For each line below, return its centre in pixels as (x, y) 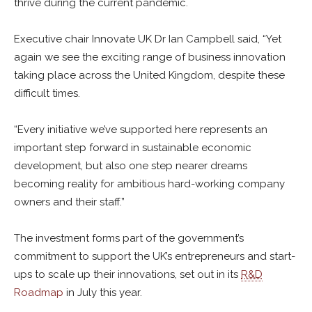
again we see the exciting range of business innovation (150, 57)
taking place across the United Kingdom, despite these (149, 75)
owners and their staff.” (69, 202)
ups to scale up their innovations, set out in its (127, 274)
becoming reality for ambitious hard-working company (149, 184)
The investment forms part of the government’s (129, 238)
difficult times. (47, 93)
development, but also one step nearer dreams (131, 166)
